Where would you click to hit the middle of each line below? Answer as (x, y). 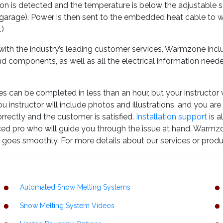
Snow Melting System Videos (67, 206)
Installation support (171, 116)
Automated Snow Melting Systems (75, 187)
